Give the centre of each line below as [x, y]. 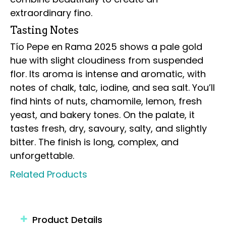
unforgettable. [42, 156]
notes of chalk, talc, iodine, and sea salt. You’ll [112, 88]
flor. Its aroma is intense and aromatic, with [108, 74]
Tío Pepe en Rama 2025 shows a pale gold [106, 47]
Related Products [49, 174]
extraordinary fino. [51, 13]
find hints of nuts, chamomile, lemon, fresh [106, 101]
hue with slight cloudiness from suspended [107, 60]
